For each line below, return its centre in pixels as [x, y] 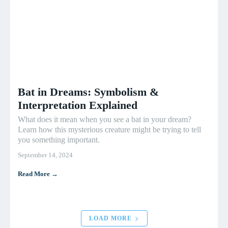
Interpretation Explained [78, 105]
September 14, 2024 [45, 155]
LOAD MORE [110, 219]
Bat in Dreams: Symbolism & [88, 92]
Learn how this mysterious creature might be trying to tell [109, 130]
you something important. [59, 140]
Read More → [38, 174]
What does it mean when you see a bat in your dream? [105, 120]
